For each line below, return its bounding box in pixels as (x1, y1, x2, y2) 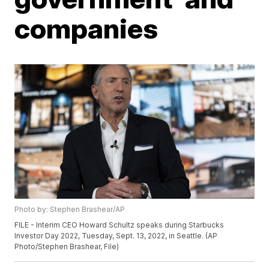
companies (14, 11, 159, 45)
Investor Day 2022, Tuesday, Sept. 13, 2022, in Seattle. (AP (14, 231, 218, 241)
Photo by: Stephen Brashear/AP (14, 205, 125, 214)
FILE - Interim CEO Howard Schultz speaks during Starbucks (14, 220, 225, 230)
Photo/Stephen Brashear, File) (14, 242, 119, 252)
